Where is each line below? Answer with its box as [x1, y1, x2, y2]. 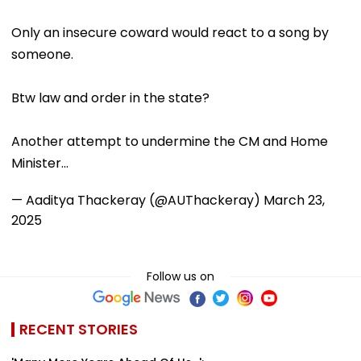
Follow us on [147, 268, 214, 284]
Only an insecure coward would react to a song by [11, 23, 329, 42]
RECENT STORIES [19, 318, 138, 339]
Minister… [11, 153, 68, 172]
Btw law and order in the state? [11, 88, 210, 107]
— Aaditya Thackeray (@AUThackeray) [11, 190, 263, 210]
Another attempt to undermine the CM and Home [11, 131, 328, 151]
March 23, [263, 190, 325, 210]
